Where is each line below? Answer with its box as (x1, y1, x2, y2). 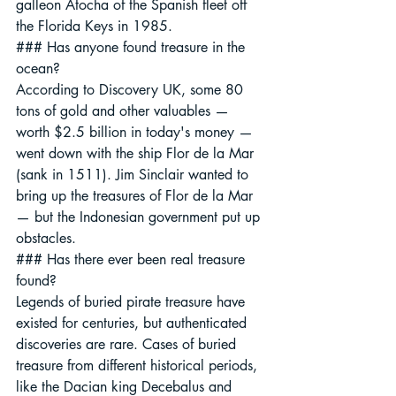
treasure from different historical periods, (16, 356, 262, 376)
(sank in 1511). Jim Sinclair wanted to (16, 165, 253, 185)
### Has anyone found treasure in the (16, 38, 249, 57)
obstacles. (16, 229, 76, 248)
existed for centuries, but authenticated (16, 314, 251, 333)
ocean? (16, 59, 60, 79)
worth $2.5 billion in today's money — (16, 123, 257, 142)
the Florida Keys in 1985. (16, 17, 172, 36)
